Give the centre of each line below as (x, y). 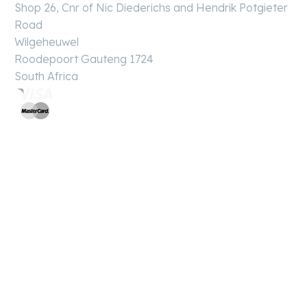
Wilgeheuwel (47, 41)
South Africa (46, 76)
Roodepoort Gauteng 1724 (84, 59)
